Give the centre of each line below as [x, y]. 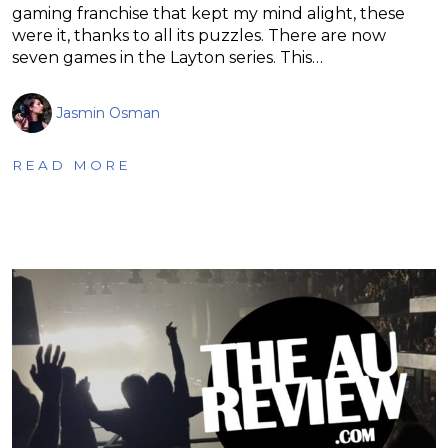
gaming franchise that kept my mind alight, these [208, 13]
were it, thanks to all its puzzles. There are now [199, 35]
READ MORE [71, 164]
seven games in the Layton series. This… [167, 57]
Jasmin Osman [108, 112]
